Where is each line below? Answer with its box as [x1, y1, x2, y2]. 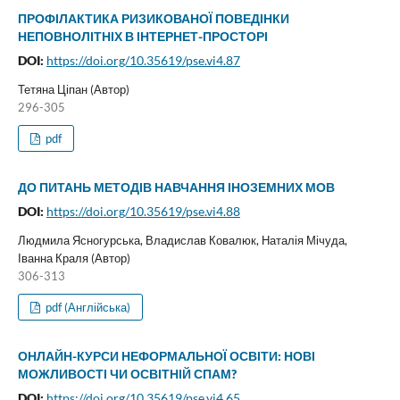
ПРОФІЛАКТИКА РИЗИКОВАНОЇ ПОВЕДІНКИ [17, 11, 289, 27]
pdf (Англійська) [43, 300, 131, 315]
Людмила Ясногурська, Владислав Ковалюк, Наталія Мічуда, [17, 233, 347, 248]
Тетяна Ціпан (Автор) [17, 82, 129, 97]
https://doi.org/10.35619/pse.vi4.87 [46, 53, 240, 69]
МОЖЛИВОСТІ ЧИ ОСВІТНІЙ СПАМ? [17, 366, 237, 382]
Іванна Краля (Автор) [17, 251, 130, 266]
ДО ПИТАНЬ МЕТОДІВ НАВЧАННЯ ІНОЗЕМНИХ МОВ [17, 179, 335, 196]
